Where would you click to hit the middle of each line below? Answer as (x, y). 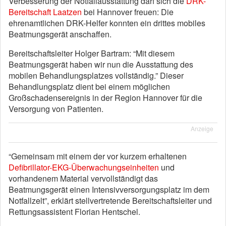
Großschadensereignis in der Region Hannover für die (105, 98)
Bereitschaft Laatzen (45, 12)
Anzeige (202, 128)
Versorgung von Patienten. (56, 109)
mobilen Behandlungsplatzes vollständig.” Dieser (96, 75)
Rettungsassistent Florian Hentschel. (74, 212)
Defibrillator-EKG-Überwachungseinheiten (85, 167)
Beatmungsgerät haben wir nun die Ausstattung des (101, 64)
